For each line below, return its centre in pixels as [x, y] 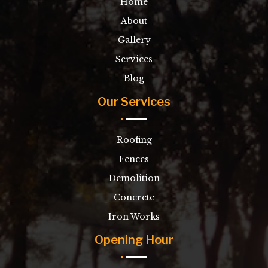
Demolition [134, 179]
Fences [134, 159]
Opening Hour [134, 240]
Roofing [134, 140]
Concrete [134, 198]
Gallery [134, 40]
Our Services [134, 102]
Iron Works [134, 217]
